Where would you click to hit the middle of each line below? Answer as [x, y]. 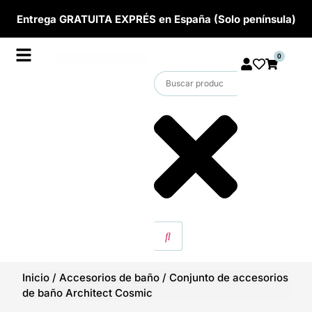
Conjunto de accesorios [229, 277]
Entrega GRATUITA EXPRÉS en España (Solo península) [156, 19]
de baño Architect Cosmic [88, 292]
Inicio [36, 277]
